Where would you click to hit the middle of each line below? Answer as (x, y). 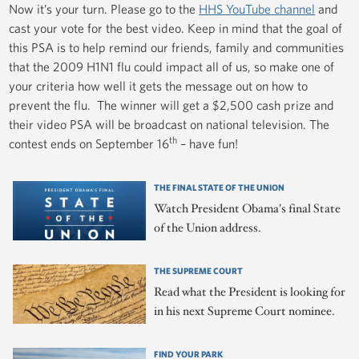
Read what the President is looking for (250, 292)
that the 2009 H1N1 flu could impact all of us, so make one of (172, 67)
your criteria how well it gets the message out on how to (159, 86)
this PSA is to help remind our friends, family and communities (177, 48)
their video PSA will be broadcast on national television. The (169, 125)
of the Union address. (208, 228)
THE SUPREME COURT (199, 271)
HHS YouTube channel (257, 9)
